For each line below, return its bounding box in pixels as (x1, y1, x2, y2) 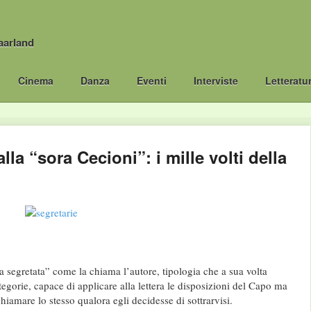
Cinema (17, 74, 53, 87)
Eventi (136, 74, 167, 87)
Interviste (194, 74, 239, 87)
